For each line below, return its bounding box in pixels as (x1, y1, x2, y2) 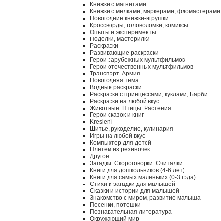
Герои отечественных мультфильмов (90, 63, 193, 70)
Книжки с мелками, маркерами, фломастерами (90, 8, 220, 15)
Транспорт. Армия (90, 70, 140, 77)
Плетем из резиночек (90, 146, 150, 153)
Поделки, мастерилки (90, 36, 150, 42)
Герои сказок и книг (90, 111, 144, 118)
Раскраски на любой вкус (90, 98, 159, 105)
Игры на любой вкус (90, 132, 145, 139)
